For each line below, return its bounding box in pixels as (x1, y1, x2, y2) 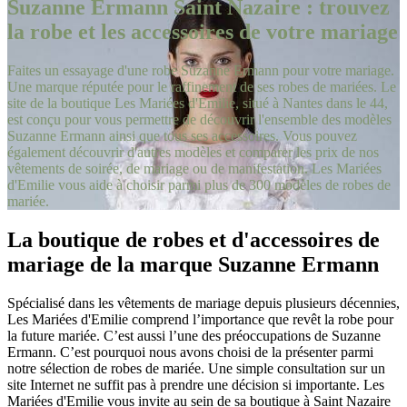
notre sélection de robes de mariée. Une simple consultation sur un (7, 360, 385, 376)
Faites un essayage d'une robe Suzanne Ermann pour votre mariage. (7, 62, 394, 78)
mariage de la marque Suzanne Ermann (7, 252, 379, 276)
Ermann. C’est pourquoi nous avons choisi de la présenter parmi (7, 343, 373, 360)
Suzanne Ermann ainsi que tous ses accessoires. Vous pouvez (7, 127, 357, 144)
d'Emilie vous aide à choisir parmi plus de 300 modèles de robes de (7, 176, 391, 193)
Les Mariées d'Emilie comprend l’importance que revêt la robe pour (7, 311, 393, 327)
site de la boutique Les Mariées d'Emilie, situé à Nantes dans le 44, (7, 94, 388, 111)
